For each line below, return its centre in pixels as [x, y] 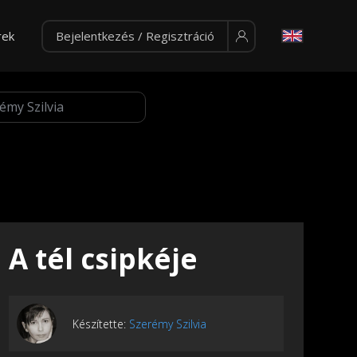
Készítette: [101, 324]
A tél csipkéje [103, 259]
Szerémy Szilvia [168, 324]
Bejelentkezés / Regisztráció [135, 36]
